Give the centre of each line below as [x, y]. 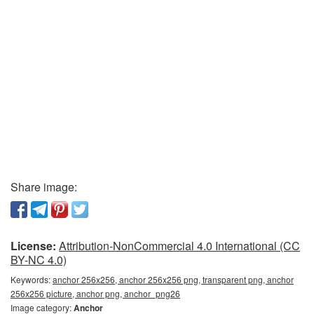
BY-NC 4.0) [39, 260]
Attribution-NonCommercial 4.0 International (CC [179, 246]
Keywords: [32, 279]
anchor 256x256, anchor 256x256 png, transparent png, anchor [173, 279]
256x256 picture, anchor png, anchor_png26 [95, 293]
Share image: [44, 187]
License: [33, 246]
